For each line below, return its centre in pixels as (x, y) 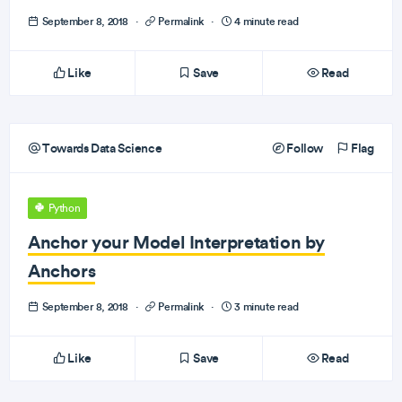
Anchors (62, 271)
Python (63, 208)
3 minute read (265, 306)
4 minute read (265, 21)
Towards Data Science (101, 148)
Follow (303, 148)
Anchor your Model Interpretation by (177, 242)
